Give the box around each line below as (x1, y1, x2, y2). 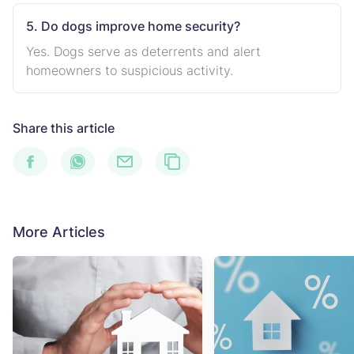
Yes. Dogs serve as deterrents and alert (26, 43, 261, 59)
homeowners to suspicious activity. (26, 62, 233, 78)
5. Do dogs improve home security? (26, 18, 240, 34)
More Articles (13, 224, 105, 240)
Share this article (13, 120, 115, 136)
